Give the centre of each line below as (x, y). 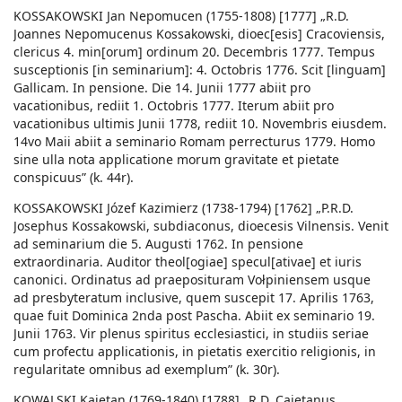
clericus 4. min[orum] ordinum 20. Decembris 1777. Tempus (194, 52)
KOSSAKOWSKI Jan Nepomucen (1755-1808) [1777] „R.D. (181, 16)
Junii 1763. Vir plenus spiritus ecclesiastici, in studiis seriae (191, 334)
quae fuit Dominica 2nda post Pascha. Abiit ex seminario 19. (194, 316)
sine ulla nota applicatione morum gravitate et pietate (176, 160)
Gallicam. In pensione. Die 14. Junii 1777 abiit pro (162, 88)
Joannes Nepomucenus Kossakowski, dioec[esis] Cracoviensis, (199, 34)
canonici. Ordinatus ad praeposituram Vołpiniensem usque (192, 280)
